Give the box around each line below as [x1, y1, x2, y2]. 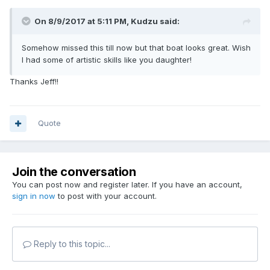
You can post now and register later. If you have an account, [12, 180, 242, 190]
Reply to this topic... [31, 239, 110, 250]
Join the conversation [12, 165, 136, 180]
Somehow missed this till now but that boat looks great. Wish [22, 43, 251, 53]
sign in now [12, 191, 55, 201]
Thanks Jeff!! [10, 77, 58, 87]
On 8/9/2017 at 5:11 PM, [34, 16, 131, 27]
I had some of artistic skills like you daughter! [22, 55, 192, 65]
